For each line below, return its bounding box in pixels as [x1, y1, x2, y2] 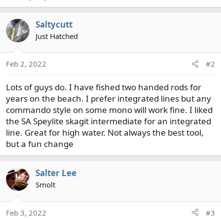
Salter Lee [36, 167, 76, 179]
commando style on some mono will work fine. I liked [6, 104, 213, 115]
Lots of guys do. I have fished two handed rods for [6, 81, 201, 93]
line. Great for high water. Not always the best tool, [6, 127, 204, 138]
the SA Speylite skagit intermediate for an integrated [6, 115, 211, 127]
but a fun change [6, 138, 74, 149]
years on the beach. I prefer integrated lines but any [6, 93, 211, 104]
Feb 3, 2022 [6, 207, 46, 218]
